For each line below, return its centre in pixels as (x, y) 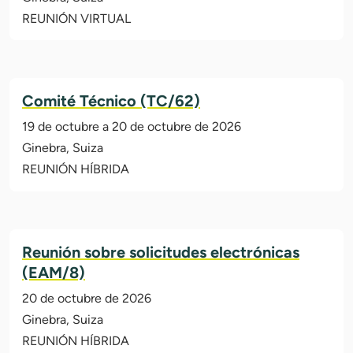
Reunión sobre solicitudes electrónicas (161, 253)
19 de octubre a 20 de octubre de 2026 (132, 127)
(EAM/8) (54, 273)
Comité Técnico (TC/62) (111, 101)
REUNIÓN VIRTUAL (76, 19)
